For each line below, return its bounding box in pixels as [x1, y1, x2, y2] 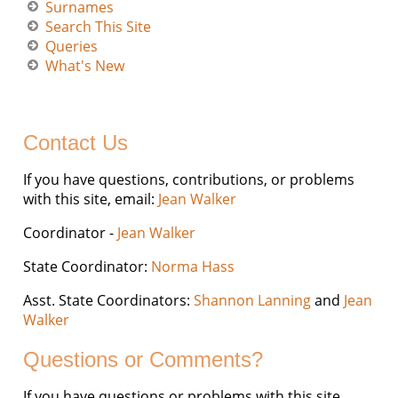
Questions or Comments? [23, 347, 264, 372]
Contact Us [23, 131, 129, 155]
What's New [45, 56, 125, 76]
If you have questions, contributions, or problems [23, 170, 355, 190]
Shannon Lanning [194, 291, 312, 311]
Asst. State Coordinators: [23, 291, 195, 311]
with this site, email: [23, 189, 155, 210]
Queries [45, 36, 99, 57]
